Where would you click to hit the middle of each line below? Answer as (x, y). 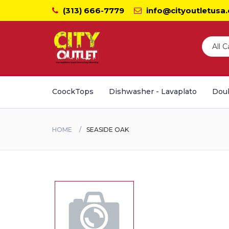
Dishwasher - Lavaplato (153, 91)
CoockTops (73, 91)
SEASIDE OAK (108, 129)
